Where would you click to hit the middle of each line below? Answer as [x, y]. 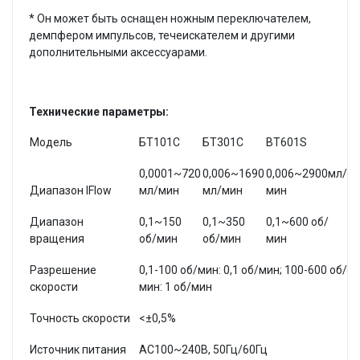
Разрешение [63, 270]
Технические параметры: [99, 111]
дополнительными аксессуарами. [118, 52]
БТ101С [160, 142]
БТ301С [223, 142]
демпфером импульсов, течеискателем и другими [162, 35]
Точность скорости [80, 318]
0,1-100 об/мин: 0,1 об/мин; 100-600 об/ [243, 270]
